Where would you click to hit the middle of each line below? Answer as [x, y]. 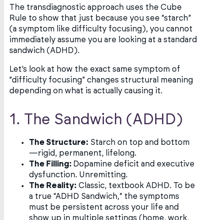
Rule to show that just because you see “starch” [100, 18]
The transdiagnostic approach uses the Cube [96, 8]
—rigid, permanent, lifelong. [83, 153]
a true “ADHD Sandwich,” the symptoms [104, 196]
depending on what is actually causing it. [86, 91]
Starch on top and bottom [139, 142]
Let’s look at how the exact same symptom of [95, 69]
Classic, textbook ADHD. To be [136, 185]
